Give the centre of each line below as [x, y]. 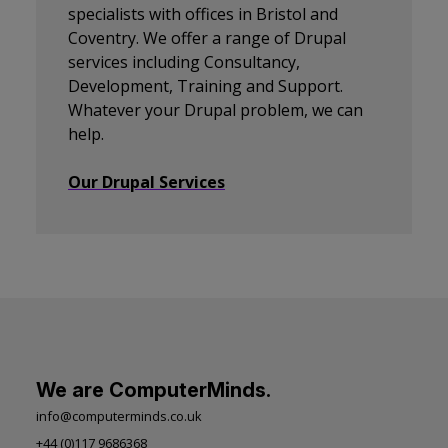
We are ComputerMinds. [153, 390]
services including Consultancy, [184, 62]
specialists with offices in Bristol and [203, 14]
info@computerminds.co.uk [119, 416]
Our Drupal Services [146, 182]
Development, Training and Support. [205, 86]
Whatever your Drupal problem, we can [215, 110]
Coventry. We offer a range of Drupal [207, 38]
